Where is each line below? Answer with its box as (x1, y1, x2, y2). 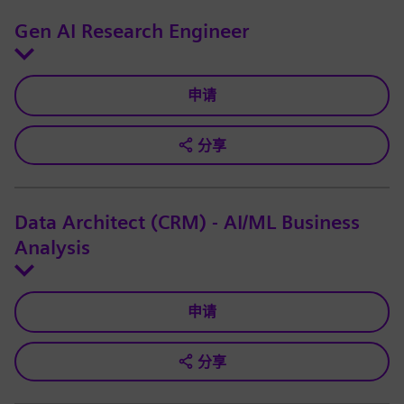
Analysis (14, 236, 90, 261)
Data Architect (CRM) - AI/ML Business (14, 211, 360, 235)
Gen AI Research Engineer (14, 20, 249, 44)
